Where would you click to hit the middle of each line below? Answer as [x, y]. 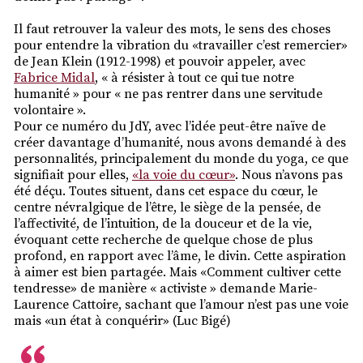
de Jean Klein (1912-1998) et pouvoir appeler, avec [160, 61]
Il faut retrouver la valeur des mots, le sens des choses [172, 29]
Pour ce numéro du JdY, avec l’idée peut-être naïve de [170, 126]
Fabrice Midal [54, 77]
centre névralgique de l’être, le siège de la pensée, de [167, 207]
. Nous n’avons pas [289, 175]
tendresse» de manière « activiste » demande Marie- [166, 288]
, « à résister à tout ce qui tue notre [194, 77]
